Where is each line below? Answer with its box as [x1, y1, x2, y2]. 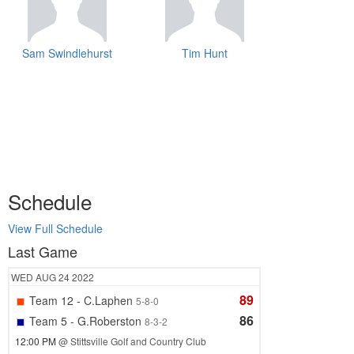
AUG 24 [36, 270, 72, 284]
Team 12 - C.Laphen [29, 292, 133, 309]
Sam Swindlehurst [22, 45, 112, 62]
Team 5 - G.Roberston [29, 313, 141, 330]
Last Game [8, 241, 77, 262]
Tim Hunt [182, 45, 228, 62]
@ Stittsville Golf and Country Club [58, 334, 206, 348]
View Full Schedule [8, 220, 103, 237]
